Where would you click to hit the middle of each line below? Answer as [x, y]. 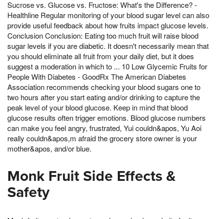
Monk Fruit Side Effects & [91, 176]
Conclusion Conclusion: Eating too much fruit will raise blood [103, 36]
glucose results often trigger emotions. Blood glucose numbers [107, 118]
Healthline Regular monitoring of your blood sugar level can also [108, 15]
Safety [28, 193]
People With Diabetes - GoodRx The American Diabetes [97, 77]
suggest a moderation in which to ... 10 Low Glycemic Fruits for [107, 66]
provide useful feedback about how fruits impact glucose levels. [108, 25]
